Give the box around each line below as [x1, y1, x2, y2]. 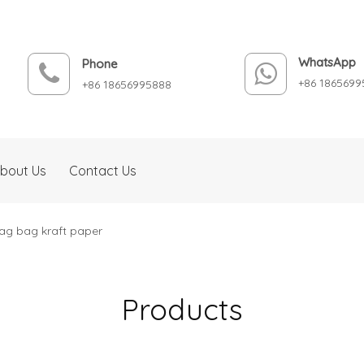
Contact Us [69, 162, 136, 179]
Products [121, 291, 243, 327]
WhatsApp [298, 54, 357, 70]
